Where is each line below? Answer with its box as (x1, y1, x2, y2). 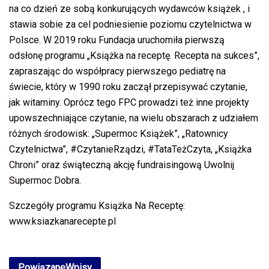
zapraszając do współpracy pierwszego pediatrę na (9, 65, 226, 77)
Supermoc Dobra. (9, 175, 81, 187)
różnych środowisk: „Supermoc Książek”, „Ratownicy (9, 128, 228, 140)
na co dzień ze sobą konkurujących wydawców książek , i (9, 3, 250, 15)
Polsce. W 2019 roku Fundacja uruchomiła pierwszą (9, 34, 225, 46)
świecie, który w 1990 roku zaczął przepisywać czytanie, (9, 81, 247, 93)
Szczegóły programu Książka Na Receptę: (9, 200, 185, 212)
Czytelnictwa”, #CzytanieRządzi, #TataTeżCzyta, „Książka (9, 144, 252, 156)
